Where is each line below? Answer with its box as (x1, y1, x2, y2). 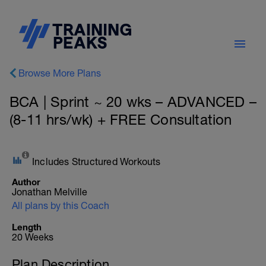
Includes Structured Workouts (32, 156, 161, 167)
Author (12, 176, 40, 187)
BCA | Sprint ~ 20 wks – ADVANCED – (9, 93, 256, 110)
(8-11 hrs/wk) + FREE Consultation (9, 111, 232, 128)
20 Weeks (12, 232, 53, 242)
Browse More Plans (18, 68, 101, 78)
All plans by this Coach (12, 200, 109, 211)
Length (12, 221, 42, 232)
